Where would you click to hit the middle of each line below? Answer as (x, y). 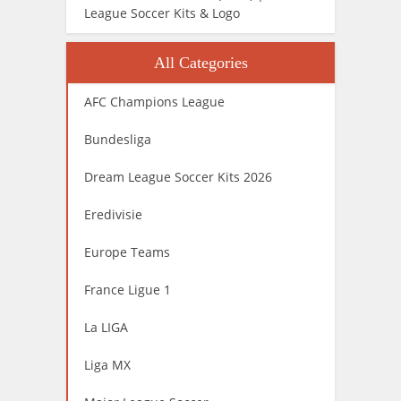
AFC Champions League (154, 101)
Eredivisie (113, 214)
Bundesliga (118, 139)
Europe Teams (127, 252)
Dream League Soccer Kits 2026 (178, 176)
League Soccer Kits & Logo (162, 13)
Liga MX (107, 364)
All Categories (200, 62)
